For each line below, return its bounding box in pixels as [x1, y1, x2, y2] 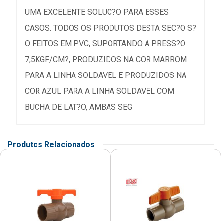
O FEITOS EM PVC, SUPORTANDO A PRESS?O [25, 39, 185, 49]
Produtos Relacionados [7, 140, 95, 149]
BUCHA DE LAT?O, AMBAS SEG [25, 102, 132, 112]
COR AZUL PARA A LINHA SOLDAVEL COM [25, 86, 174, 96]
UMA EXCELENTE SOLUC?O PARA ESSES [25, 7, 169, 17]
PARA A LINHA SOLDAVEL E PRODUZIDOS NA [25, 71, 186, 80]
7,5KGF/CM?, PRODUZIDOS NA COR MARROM [25, 55, 187, 65]
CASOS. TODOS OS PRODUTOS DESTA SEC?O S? [25, 23, 196, 33]
